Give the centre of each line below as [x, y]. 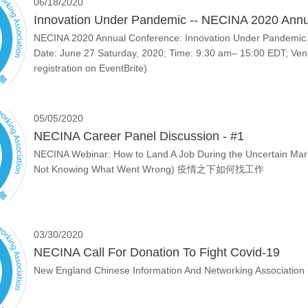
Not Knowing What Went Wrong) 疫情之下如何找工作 [149, 169]
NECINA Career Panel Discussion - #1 [139, 136]
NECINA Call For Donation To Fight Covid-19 [157, 252]
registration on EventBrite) [90, 68]
